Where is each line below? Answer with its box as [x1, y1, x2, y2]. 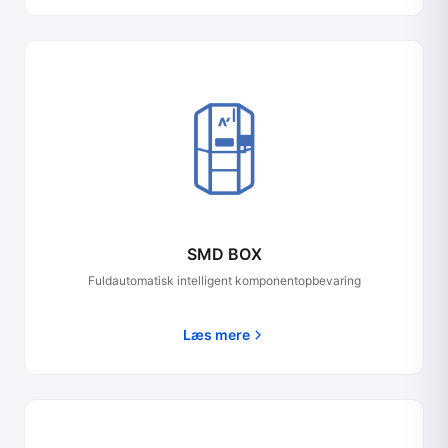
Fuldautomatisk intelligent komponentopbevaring [87, 273, 361, 288]
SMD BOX [186, 244, 262, 264]
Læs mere [182, 326, 250, 343]
